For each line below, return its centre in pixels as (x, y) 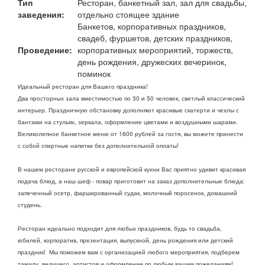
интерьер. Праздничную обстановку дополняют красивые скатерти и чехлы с (128, 110)
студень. (31, 204)
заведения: (41, 14)
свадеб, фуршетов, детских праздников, (155, 38)
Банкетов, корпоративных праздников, (152, 26)
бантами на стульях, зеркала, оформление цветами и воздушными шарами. (129, 122)
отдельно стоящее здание (128, 14)
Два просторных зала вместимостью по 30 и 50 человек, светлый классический (131, 98)
